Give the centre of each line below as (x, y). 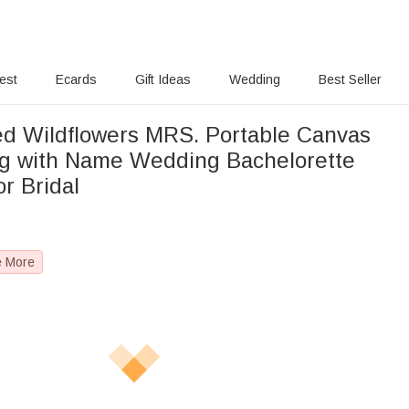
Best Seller (350, 79)
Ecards (77, 79)
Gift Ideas (163, 79)
